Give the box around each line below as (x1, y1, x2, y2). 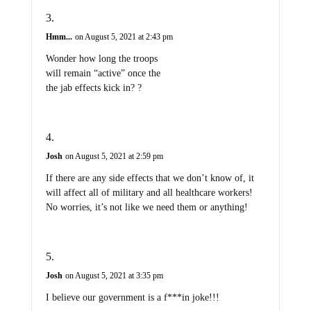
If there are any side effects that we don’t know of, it (45, 173, 254, 184)
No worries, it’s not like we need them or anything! (45, 202, 248, 213)
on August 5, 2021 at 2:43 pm (74, 32, 173, 42)
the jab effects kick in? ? (45, 83, 142, 94)
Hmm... (45, 32, 72, 42)
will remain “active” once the (45, 68, 160, 79)
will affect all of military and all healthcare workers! (45, 187, 253, 199)
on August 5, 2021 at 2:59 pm (65, 151, 163, 162)
